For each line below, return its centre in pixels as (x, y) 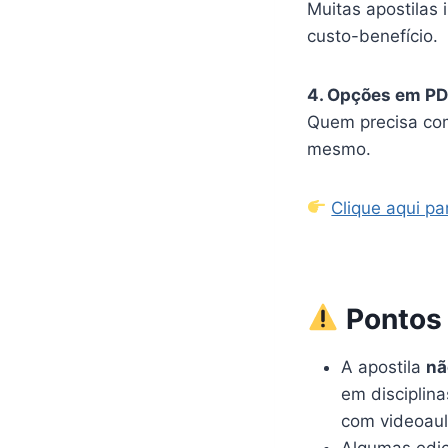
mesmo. (339, 148)
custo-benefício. (372, 35)
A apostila (383, 366)
